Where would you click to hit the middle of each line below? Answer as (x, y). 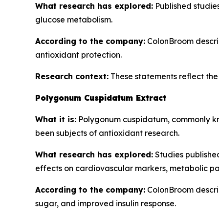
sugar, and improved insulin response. (106, 203)
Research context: (72, 76)
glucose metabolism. (74, 20)
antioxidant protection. (78, 55)
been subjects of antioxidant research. (107, 133)
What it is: (56, 119)
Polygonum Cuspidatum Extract (101, 98)
